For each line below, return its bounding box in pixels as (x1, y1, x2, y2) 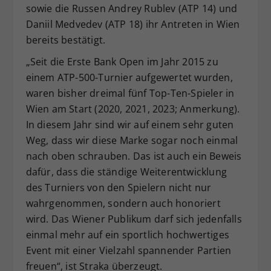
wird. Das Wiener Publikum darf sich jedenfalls (25, 212, 242, 226)
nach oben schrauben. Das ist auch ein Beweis (25, 149, 242, 163)
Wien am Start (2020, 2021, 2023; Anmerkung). (25, 102, 240, 116)
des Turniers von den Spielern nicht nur (25, 181, 212, 194)
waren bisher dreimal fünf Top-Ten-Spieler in (25, 87, 235, 100)
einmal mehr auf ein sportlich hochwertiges (25, 228, 229, 241)
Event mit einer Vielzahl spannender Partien (25, 244, 232, 257)
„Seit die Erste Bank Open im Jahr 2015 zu (25, 55, 218, 68)
